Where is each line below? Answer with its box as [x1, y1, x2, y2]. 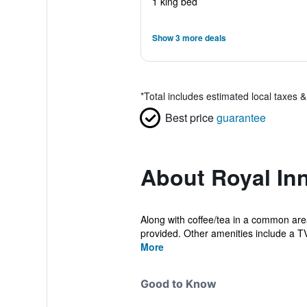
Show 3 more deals [151, 32, 226, 44]
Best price [164, 110, 214, 125]
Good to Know [140, 277, 217, 291]
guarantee [216, 110, 266, 125]
